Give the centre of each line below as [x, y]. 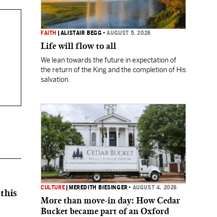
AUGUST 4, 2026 [155, 187]
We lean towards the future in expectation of [108, 60]
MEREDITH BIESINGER [98, 187]
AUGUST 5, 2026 [129, 33]
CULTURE [53, 187]
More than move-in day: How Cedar [110, 201]
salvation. [55, 79]
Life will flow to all [78, 46]
